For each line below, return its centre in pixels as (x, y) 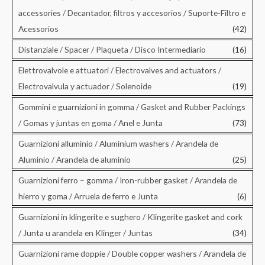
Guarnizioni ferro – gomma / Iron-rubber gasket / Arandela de (128, 180)
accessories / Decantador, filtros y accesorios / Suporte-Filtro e (132, 12)
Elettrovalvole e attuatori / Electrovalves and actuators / (120, 70)
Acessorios (38, 28)
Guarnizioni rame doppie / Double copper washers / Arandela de (132, 253)
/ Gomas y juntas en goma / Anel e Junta (91, 122)
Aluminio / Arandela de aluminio (75, 159)
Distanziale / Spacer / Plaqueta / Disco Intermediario (112, 49)
